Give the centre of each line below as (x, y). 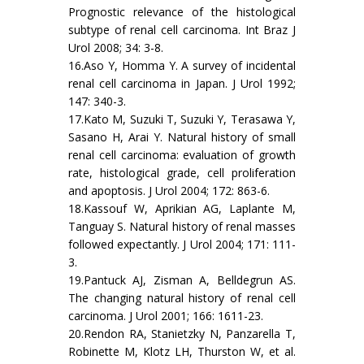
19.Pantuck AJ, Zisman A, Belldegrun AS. (182, 280)
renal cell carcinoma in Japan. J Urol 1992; (182, 84)
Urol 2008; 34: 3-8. (116, 48)
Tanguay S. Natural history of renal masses (182, 227)
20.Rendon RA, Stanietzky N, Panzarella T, (182, 334)
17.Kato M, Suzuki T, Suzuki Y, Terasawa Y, (182, 119)
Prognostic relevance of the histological (182, 12)
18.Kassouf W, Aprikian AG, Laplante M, (182, 209)
